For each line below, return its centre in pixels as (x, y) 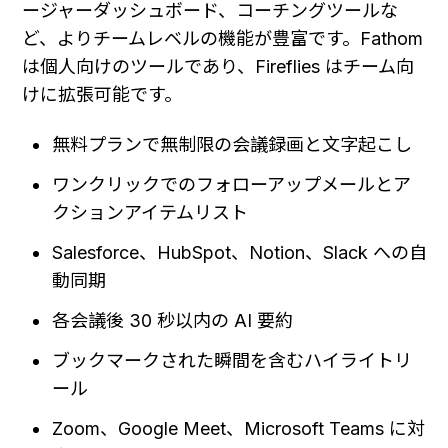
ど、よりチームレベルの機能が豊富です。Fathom (222, 38)
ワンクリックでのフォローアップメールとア (232, 184)
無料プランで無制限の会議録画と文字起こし (232, 144)
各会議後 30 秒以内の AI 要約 (173, 320)
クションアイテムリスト (150, 212)
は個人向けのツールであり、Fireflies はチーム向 (218, 66)
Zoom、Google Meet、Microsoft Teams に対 (239, 428)
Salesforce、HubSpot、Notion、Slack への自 (240, 252)
